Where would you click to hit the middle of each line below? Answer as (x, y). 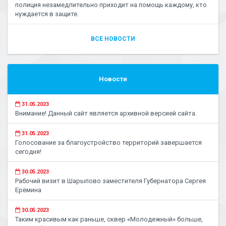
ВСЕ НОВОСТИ (113, 39)
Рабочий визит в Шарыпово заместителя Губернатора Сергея (110, 181)
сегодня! (28, 152)
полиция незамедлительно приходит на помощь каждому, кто (111, 5)
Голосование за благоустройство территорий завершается (108, 143)
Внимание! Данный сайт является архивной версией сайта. (106, 113)
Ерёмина (28, 190)
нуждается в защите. (47, 14)
